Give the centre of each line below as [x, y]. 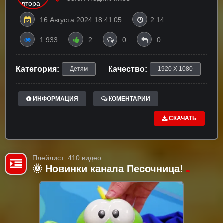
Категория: [38, 69]
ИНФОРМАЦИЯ [55, 99]
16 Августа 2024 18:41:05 [81, 20]
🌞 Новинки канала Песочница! [108, 169]
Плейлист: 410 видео [67, 158]
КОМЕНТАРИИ [129, 99]
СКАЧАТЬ [182, 118]
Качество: [128, 69]
